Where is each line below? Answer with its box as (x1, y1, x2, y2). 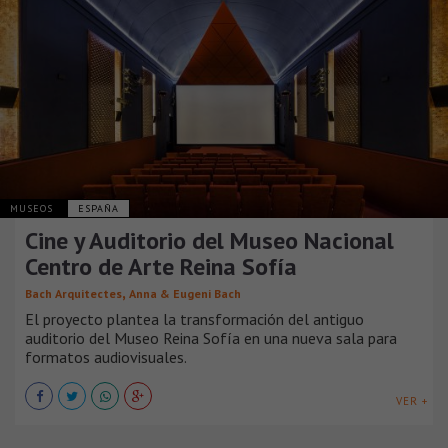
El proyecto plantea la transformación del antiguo (25, 309, 364, 330)
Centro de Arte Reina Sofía (25, 251, 297, 283)
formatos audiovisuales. (25, 347, 187, 368)
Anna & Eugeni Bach (129, 286, 241, 302)
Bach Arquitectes (25, 286, 122, 302)
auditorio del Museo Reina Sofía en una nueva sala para (25, 328, 397, 349)
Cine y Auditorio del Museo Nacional (25, 225, 394, 257)
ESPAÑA (78, 202, 119, 216)
